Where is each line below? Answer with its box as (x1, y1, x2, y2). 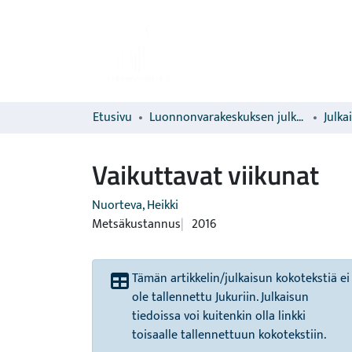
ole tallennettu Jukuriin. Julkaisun (132, 287, 309, 308)
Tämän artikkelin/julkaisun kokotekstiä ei (132, 268, 350, 289)
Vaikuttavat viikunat (92, 154, 319, 195)
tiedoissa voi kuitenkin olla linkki (132, 306, 306, 327)
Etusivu (93, 107, 132, 128)
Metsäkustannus (92, 214, 181, 235)
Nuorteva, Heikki (92, 195, 178, 216)
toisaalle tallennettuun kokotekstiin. (132, 324, 326, 346)
